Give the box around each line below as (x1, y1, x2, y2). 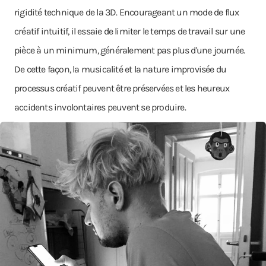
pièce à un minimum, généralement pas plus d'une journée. (14, 45, 245, 56)
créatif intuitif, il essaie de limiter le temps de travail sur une (14, 26, 245, 37)
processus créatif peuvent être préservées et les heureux (14, 83, 230, 94)
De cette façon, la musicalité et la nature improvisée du (14, 64, 227, 75)
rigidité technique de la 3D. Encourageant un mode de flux (14, 7, 239, 18)
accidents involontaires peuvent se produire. (14, 102, 186, 113)
